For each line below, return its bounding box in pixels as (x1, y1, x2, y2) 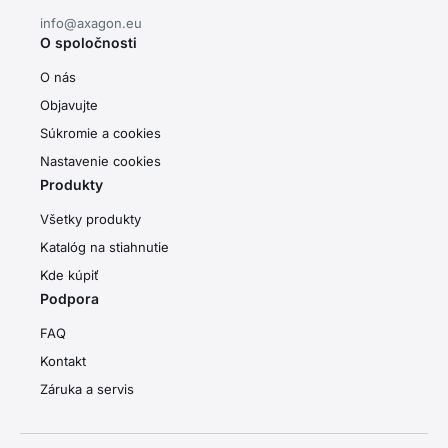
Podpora (40, 289, 99, 307)
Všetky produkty (40, 210, 141, 227)
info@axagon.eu (40, 14, 142, 31)
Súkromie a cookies (40, 124, 161, 141)
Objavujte (40, 96, 98, 113)
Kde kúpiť (40, 266, 99, 283)
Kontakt (40, 352, 86, 369)
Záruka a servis (40, 380, 134, 397)
